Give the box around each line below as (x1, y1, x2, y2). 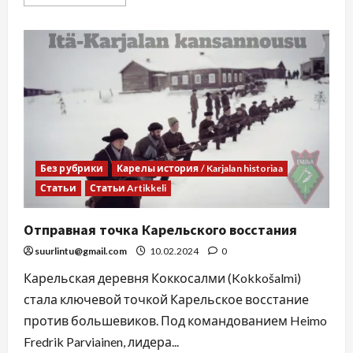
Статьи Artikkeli (89, 181, 167, 194)
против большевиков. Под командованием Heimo (24, 312, 327, 328)
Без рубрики (40, 162, 104, 174)
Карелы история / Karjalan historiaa (117, 162, 283, 174)
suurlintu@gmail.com (35, 244, 127, 257)
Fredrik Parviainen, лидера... (24, 333, 179, 349)
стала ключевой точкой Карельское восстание (24, 291, 309, 307)
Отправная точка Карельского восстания (24, 220, 297, 239)
